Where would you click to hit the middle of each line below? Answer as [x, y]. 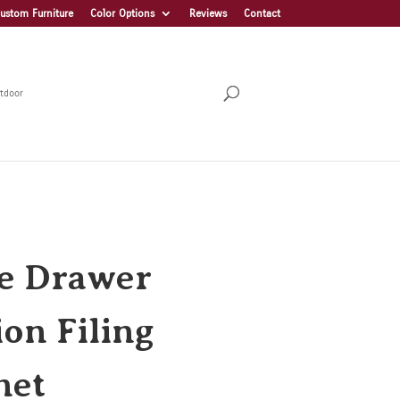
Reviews [208, 13]
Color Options [122, 13]
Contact [262, 13]
